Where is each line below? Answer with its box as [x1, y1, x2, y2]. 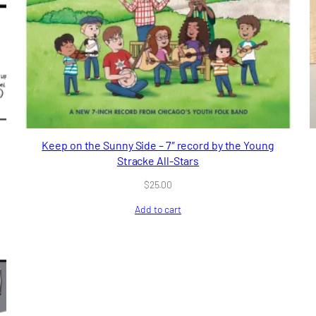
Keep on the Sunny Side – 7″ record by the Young [42, 138, 274, 152]
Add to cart [135, 203, 181, 216]
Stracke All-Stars [116, 153, 200, 167]
